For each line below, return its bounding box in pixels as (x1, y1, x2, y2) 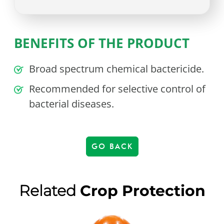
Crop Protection (79, 181, 205, 200)
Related (18, 181, 80, 200)
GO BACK (91, 142, 133, 151)
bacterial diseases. (29, 97, 114, 111)
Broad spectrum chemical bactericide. (29, 62, 204, 76)
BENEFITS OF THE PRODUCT (14, 34, 190, 52)
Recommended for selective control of (29, 82, 206, 96)
